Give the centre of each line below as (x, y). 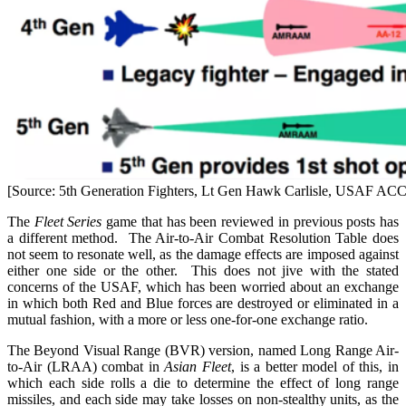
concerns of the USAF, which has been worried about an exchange (203, 286)
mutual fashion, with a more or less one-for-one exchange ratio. (188, 319)
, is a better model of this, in (315, 366)
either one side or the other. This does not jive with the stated (203, 270)
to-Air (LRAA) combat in (86, 366)
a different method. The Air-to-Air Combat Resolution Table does (203, 237)
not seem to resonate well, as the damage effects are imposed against (203, 254)
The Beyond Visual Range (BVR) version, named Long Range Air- (203, 350)
